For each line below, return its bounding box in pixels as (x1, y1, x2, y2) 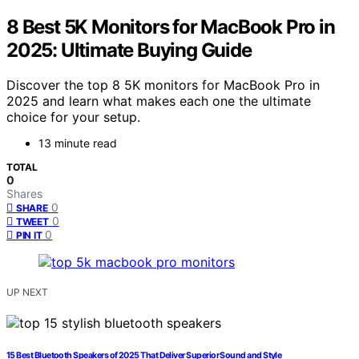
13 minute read (38, 136, 117, 151)
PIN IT (16, 229, 42, 242)
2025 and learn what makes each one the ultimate (6, 93, 311, 110)
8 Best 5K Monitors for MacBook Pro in (6, 14, 335, 38)
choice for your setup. (6, 109, 140, 126)
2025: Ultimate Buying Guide (6, 38, 252, 62)
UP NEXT (6, 286, 48, 299)
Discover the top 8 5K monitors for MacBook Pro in (6, 77, 320, 94)
